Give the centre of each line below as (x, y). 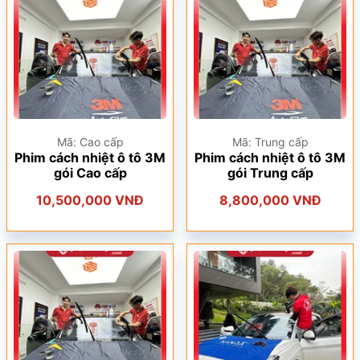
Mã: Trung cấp (270, 142)
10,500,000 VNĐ (90, 200)
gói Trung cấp (270, 173)
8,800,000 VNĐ (270, 200)
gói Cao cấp (90, 173)
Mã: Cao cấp (90, 142)
